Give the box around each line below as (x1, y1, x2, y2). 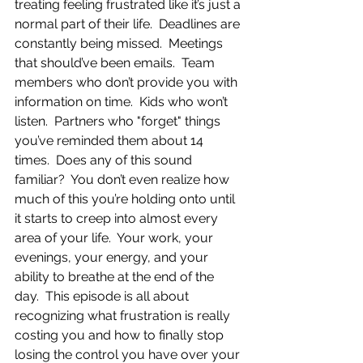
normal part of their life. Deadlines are (15, 16, 243, 32)
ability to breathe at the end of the (15, 269, 217, 284)
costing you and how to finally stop (15, 327, 227, 343)
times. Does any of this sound (15, 152, 195, 168)
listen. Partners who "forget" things (15, 113, 224, 129)
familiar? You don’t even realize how (15, 172, 233, 187)
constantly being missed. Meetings (15, 36, 226, 51)
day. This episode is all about (15, 288, 192, 304)
